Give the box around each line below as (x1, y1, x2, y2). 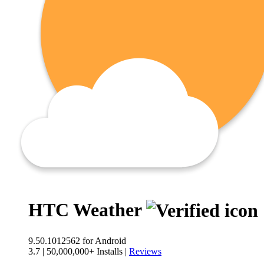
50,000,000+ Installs (47, 246, 123, 257)
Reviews (129, 246, 161, 257)
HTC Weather (28, 199, 146, 221)
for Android (82, 236, 126, 246)
